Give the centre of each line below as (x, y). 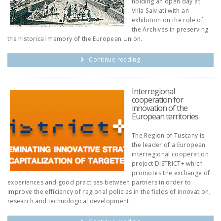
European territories (165, 116)
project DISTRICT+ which (167, 164)
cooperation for (157, 100)
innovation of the (160, 108)
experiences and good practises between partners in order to (99, 182)
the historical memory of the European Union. (75, 39)
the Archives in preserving (170, 29)
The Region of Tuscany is (168, 135)
